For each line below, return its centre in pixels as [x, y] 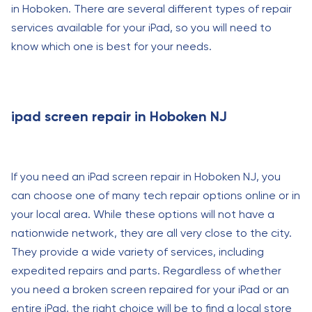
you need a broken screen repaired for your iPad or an [150, 289]
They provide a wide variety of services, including [138, 252]
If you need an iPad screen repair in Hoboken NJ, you [146, 177]
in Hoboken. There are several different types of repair [151, 9]
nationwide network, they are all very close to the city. [151, 233]
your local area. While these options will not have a [143, 214]
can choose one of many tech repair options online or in [156, 195]
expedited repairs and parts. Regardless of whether [146, 271]
